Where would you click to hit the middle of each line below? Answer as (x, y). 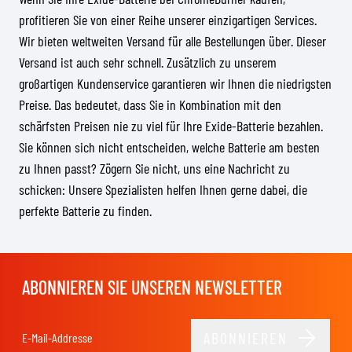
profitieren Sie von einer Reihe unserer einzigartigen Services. (168, 20)
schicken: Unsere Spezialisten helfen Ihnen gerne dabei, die (163, 189)
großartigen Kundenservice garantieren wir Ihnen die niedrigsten (175, 83)
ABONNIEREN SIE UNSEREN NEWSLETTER (152, 287)
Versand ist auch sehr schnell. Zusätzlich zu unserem (148, 62)
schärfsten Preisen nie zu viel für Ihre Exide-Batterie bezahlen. (171, 126)
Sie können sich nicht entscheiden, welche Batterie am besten (169, 147)
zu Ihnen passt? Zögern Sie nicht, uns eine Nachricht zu (154, 168)
